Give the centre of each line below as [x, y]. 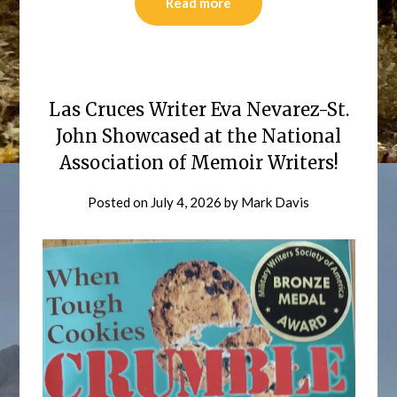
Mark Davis [275, 202]
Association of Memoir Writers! [198, 163]
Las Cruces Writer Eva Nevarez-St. [198, 109]
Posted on [119, 202]
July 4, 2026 [186, 202]
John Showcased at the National [198, 136]
